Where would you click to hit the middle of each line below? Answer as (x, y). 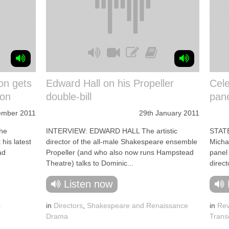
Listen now (88, 184)
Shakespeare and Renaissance (138, 205)
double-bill (69, 97)
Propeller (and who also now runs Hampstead (120, 152)
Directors (68, 205)
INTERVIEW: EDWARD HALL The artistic (112, 131)
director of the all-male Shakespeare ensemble (122, 142)
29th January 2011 (169, 113)
